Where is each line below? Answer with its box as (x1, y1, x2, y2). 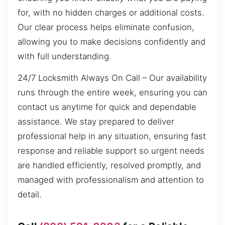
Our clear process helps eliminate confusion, (18, 22, 194, 32)
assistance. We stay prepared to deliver (18, 117, 174, 127)
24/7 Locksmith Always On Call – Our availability (18, 73, 207, 83)
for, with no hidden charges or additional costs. (18, 7, 204, 18)
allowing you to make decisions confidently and (18, 36, 205, 47)
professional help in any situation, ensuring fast (18, 131, 206, 142)
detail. (18, 189, 42, 200)
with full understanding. (18, 51, 111, 61)
